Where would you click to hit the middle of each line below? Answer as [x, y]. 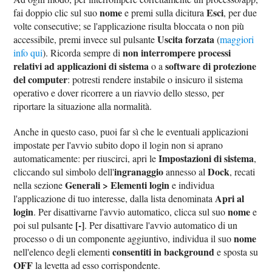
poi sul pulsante [45, 225]
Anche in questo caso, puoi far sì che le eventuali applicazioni [131, 132]
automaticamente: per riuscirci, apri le [86, 158]
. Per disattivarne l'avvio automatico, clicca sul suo [131, 212]
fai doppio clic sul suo [57, 13]
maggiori [237, 39]
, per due [240, 13]
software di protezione [211, 66]
